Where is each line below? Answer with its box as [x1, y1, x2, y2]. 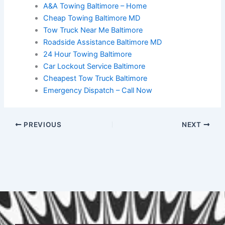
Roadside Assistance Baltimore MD [43, 38, 162, 47]
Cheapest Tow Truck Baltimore [43, 74, 148, 83]
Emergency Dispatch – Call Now [43, 86, 153, 95]
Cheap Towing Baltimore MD [43, 14, 141, 23]
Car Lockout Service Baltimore [43, 62, 146, 71]
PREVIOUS [22, 121, 62, 129]
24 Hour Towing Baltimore [43, 50, 132, 59]
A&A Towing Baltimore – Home [43, 2, 147, 11]
